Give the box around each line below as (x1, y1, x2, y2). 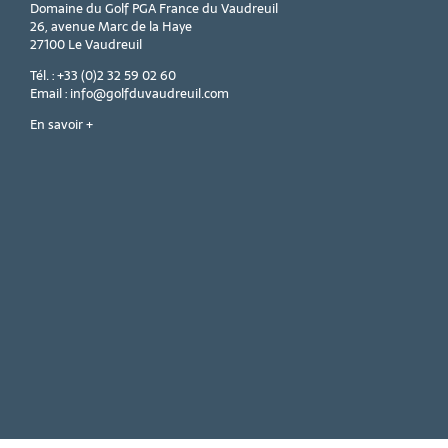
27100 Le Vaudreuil (30, 34, 143, 56)
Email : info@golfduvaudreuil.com (30, 83, 230, 105)
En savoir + (30, 114, 94, 136)
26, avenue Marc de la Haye (30, 16, 193, 38)
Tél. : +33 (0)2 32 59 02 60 (30, 65, 177, 87)
